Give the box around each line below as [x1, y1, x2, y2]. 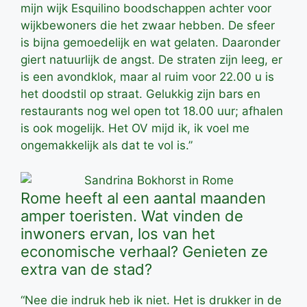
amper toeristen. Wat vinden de [21, 206, 243, 225]
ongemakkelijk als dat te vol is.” [21, 138, 193, 153]
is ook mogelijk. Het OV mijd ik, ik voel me [21, 121, 249, 136]
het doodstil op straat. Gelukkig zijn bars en [21, 87, 260, 101]
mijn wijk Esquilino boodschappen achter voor [21, 1, 271, 16]
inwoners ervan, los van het [21, 224, 215, 243]
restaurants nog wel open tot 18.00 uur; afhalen [21, 104, 283, 119]
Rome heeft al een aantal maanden [21, 188, 266, 207]
